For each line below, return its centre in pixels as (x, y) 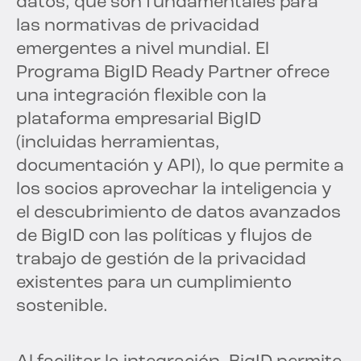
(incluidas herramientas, (118, 143)
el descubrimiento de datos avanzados (178, 214)
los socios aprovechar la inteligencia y (174, 190)
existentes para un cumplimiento (154, 284)
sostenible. (62, 307)
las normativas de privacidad (138, 27)
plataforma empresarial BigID (139, 120)
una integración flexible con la (141, 97)
